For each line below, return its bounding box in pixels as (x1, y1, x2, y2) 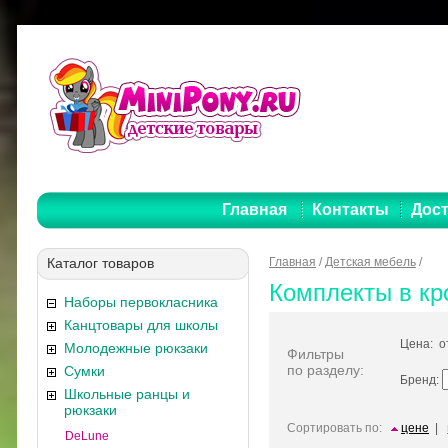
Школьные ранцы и (64, 386, 190, 402)
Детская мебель (325, 255, 416, 269)
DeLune (65, 429, 109, 443)
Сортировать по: (287, 421, 382, 435)
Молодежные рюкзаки (64, 340, 208, 356)
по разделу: (287, 362, 364, 378)
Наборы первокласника (64, 294, 218, 310)
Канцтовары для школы (64, 317, 218, 333)
